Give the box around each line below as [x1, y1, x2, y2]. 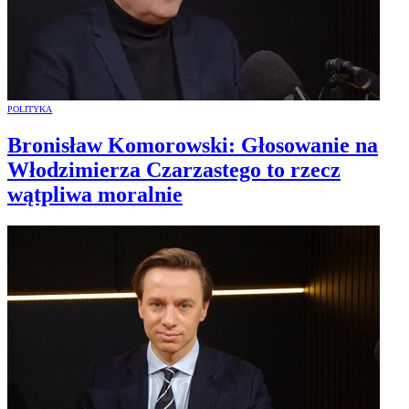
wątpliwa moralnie [7, 182, 183, 206]
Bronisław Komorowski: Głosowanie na [7, 132, 378, 157]
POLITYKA [7, 103, 53, 114]
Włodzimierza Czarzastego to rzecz [7, 157, 341, 182]
